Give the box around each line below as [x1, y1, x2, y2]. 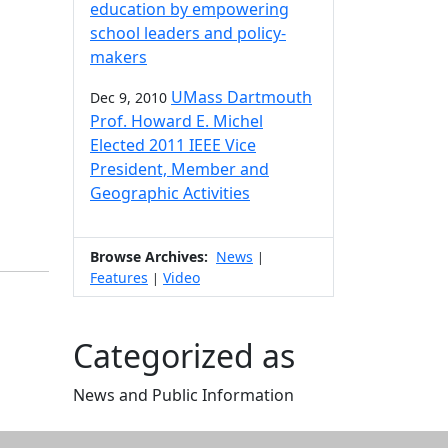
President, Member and [90, 158, 269, 180]
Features [90, 268, 148, 287]
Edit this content [72, 407, 196, 429]
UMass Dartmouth [171, 86, 312, 108]
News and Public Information [73, 384, 294, 406]
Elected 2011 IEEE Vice [90, 134, 256, 156]
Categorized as [73, 334, 295, 377]
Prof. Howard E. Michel [90, 110, 263, 132]
